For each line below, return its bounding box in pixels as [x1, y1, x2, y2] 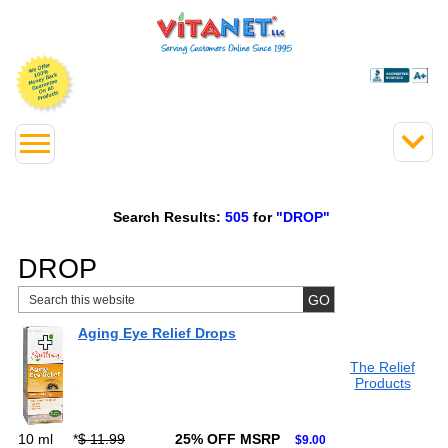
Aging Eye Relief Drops [78, 325, 236, 341]
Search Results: [112, 208, 221, 225]
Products [354, 375, 411, 391]
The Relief [350, 359, 415, 375]
